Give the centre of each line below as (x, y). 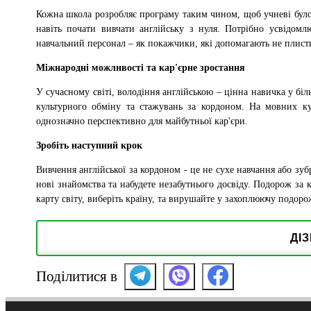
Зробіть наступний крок (89, 145)
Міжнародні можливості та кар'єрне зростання (141, 67)
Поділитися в (77, 276)
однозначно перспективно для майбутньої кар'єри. (142, 121)
